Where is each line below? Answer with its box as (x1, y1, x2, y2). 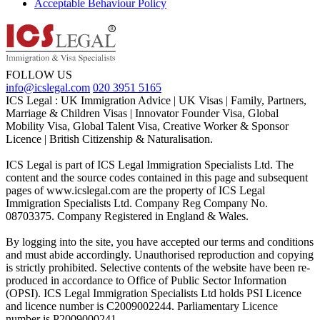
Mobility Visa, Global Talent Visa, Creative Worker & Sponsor (6, 119, 289, 132)
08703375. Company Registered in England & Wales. (6, 209, 249, 222)
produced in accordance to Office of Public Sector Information (6, 274, 286, 286)
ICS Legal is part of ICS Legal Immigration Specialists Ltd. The (6, 158, 294, 171)
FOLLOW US (6, 68, 72, 81)
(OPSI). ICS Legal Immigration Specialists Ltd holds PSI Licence (6, 286, 301, 299)
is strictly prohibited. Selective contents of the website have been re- (6, 261, 310, 274)
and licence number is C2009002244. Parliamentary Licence (6, 299, 278, 312)
